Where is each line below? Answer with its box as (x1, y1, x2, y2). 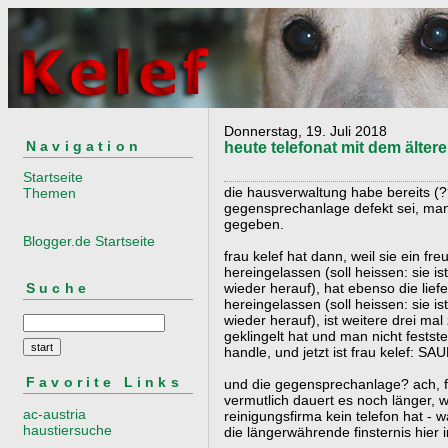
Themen (23, 185, 76, 202)
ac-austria (23, 405, 86, 422)
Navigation (26, 137, 142, 154)
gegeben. (224, 216, 284, 232)
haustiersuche (23, 421, 112, 438)
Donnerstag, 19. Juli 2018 (224, 123, 387, 139)
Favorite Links (26, 374, 183, 391)
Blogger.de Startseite (23, 233, 155, 250)
